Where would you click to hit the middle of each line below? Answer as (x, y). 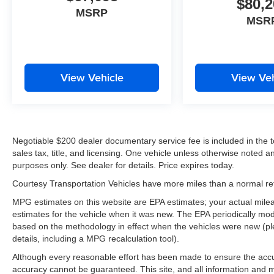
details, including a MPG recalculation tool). (96, 239)
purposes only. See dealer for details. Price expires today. (123, 165)
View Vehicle (92, 78)
